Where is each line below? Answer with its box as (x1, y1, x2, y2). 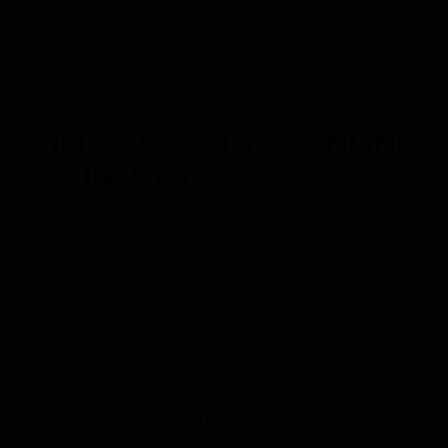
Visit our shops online (30, 133, 416, 159)
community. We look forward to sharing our (30, 371, 394, 394)
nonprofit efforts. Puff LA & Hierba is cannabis (30, 299, 412, 322)
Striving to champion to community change (30, 227, 393, 250)
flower (196, 407, 254, 430)
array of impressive (30, 407, 196, 430)
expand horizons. (30, 73, 172, 96)
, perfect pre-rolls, (254, 407, 400, 430)
